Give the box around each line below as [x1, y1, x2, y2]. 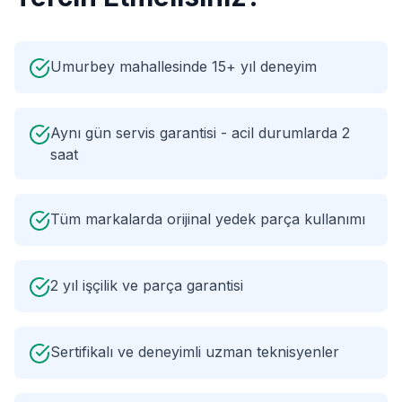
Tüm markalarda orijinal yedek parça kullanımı [50, 210, 365, 228]
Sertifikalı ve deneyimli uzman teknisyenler [50, 343, 339, 361]
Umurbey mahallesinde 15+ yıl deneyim [50, 57, 317, 75]
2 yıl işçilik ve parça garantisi [50, 276, 243, 294]
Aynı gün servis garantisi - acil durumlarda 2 [50, 124, 350, 142]
